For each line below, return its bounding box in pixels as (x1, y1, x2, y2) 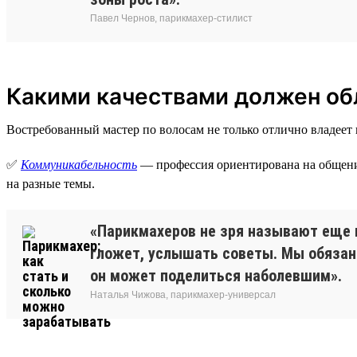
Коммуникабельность (21, 157, 137, 171)
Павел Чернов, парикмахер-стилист (90, 12, 253, 24)
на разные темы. (6, 176, 95, 190)
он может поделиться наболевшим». (90, 265, 342, 285)
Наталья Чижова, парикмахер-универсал (90, 288, 276, 300)
